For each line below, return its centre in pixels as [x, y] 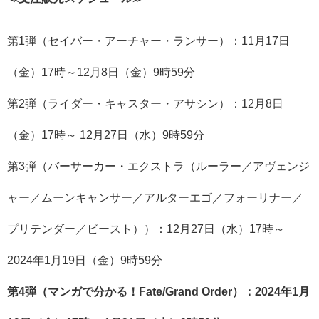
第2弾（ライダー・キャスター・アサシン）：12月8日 [145, 103]
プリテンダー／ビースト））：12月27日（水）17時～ [146, 228]
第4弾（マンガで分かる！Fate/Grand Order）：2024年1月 [158, 291]
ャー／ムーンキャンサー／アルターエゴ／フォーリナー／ [155, 197]
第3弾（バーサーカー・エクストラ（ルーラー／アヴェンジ [158, 166]
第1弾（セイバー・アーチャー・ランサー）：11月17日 [148, 40]
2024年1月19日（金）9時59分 [85, 260]
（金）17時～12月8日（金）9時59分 [101, 72]
